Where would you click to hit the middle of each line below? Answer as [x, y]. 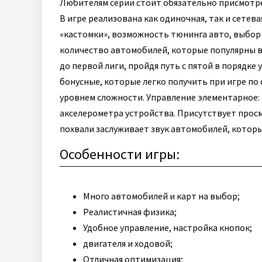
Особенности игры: [120, 154]
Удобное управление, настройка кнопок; [168, 227]
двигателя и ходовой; [128, 243]
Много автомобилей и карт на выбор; [161, 196]
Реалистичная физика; [130, 212]
